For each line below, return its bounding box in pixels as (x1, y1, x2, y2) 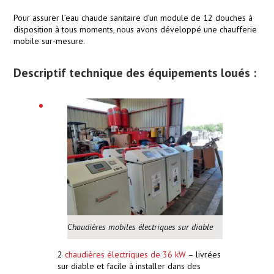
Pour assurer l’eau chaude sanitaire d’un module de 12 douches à (13, 12, 253, 24)
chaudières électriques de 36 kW (65, 248, 186, 260)
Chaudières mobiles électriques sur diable (67, 221, 213, 232)
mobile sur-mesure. (13, 35, 85, 47)
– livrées (186, 248, 221, 260)
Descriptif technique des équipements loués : (13, 65, 256, 81)
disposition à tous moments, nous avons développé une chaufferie (13, 24, 257, 35)
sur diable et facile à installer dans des (57, 260, 201, 272)
